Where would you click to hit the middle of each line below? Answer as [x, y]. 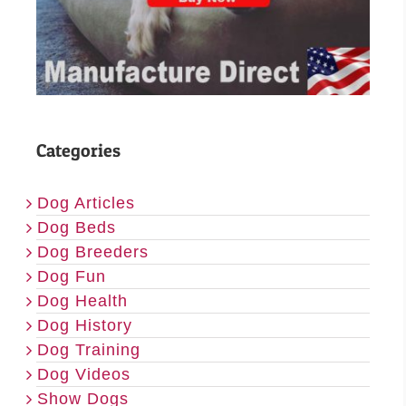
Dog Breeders [93, 252]
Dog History [85, 326]
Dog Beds [77, 228]
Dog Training [89, 350]
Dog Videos [84, 375]
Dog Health [82, 301]
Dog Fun [72, 277]
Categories [78, 151]
